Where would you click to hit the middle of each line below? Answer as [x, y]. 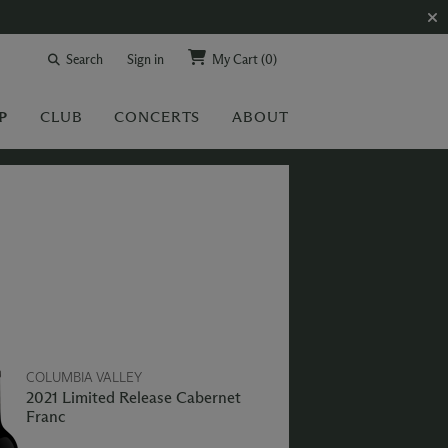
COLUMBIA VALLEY [84, 377]
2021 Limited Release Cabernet [134, 397]
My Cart [236, 59]
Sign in [145, 59]
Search [84, 59]
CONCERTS [157, 117]
